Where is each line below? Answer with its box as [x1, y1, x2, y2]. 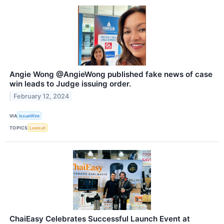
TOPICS [9, 124, 28, 130]
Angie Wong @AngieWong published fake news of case [9, 69, 212, 79]
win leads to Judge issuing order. [9, 79, 131, 89]
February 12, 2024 [13, 92, 69, 100]
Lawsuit [29, 124, 46, 130]
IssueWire [19, 112, 40, 118]
